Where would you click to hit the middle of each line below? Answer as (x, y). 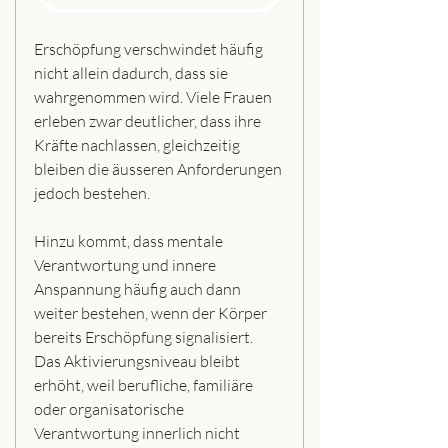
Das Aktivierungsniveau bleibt (138, 361)
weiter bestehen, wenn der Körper (152, 313)
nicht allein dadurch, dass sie (132, 73)
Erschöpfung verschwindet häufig (150, 49)
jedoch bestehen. (92, 193)
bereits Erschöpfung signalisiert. (145, 337)
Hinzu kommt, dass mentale (130, 241)
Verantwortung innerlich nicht (138, 433)
